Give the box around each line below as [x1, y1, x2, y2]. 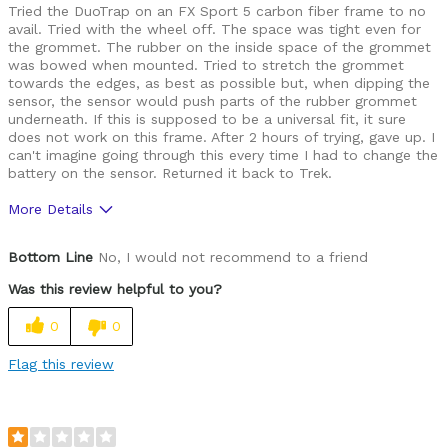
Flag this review [8, 356, 114, 373]
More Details [8, 201, 93, 218]
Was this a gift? [8, 235, 113, 252]
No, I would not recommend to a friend [93, 249, 368, 266]
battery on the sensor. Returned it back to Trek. [8, 165, 332, 182]
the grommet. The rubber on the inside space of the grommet [8, 39, 431, 56]
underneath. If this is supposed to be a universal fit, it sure [8, 111, 406, 128]
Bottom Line [8, 249, 93, 266]
